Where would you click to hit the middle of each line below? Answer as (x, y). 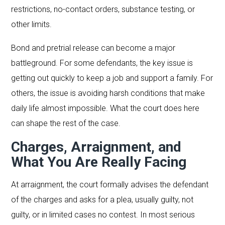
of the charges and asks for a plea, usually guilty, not (102, 199)
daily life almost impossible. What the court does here (105, 108)
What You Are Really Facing (99, 162)
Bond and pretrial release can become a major (93, 48)
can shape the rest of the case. (66, 123)
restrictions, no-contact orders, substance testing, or (103, 9)
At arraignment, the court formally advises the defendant (110, 184)
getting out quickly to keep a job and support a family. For (112, 78)
